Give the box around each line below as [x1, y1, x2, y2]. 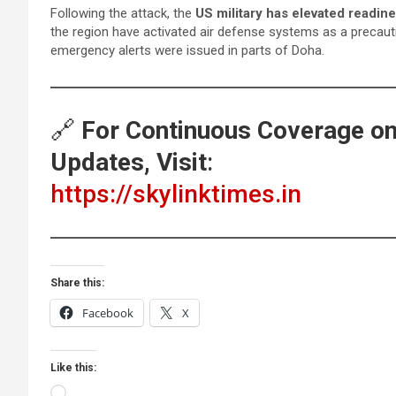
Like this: [50, 362, 96, 375]
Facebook [82, 305, 133, 322]
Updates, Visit [50, 148, 207, 178]
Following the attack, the [50, 5, 195, 22]
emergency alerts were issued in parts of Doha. [50, 42, 324, 59]
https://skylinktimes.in [50, 179, 301, 209]
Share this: [50, 277, 104, 290]
